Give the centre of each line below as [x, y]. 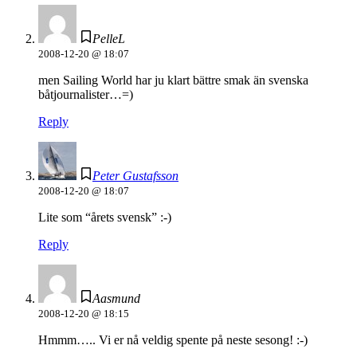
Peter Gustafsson [135, 176]
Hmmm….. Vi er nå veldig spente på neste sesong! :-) [173, 340]
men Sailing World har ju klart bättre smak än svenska [173, 80]
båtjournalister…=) [86, 95]
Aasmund [116, 299]
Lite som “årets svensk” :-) [105, 218]
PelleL [109, 39]
